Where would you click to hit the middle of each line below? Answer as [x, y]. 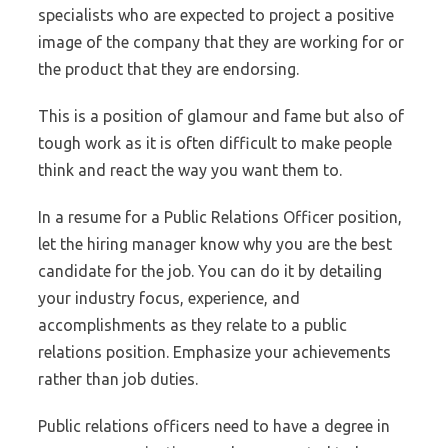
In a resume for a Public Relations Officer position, [220, 217]
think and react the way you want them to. [190, 170]
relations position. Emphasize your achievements [214, 352]
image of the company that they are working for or [221, 42]
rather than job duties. [118, 379]
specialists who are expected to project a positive [216, 15]
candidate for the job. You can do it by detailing [210, 271]
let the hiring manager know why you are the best [215, 244]
